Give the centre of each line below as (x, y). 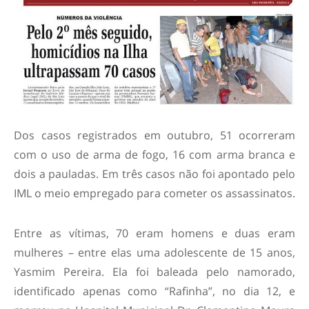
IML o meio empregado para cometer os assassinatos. (154, 193)
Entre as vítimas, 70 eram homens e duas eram (154, 233)
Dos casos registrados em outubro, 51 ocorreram (154, 135)
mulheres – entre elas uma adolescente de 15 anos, (154, 252)
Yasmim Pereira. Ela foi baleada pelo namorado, (154, 271)
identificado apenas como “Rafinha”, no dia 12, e (154, 291)
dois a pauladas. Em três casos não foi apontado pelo (154, 173)
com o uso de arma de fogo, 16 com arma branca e (154, 154)
